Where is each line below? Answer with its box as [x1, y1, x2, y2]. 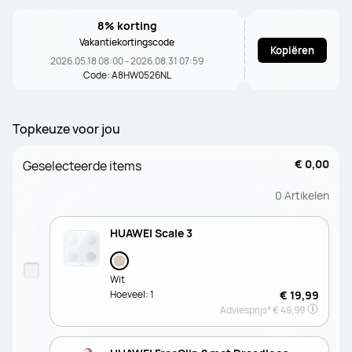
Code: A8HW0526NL [82, 68, 171, 82]
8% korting [97, 18, 157, 33]
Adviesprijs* [220, 303, 271, 317]
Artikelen [284, 188, 329, 203]
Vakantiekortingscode [79, 35, 174, 49]
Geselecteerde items [23, 157, 141, 174]
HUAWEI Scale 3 [110, 225, 192, 240]
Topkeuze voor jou [13, 120, 120, 137]
